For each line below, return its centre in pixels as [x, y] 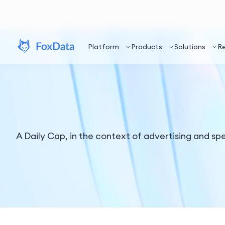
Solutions [190, 47]
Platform [103, 47]
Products [147, 47]
